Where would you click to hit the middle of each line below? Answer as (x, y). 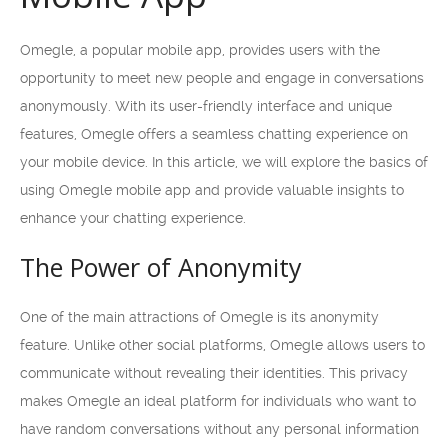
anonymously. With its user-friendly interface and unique (206, 106)
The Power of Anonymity (161, 267)
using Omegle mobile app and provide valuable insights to (212, 190)
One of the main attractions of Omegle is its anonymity (199, 317)
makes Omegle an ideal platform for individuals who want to (218, 401)
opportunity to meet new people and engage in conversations (222, 78)
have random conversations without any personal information (219, 429)
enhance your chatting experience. (133, 218)
